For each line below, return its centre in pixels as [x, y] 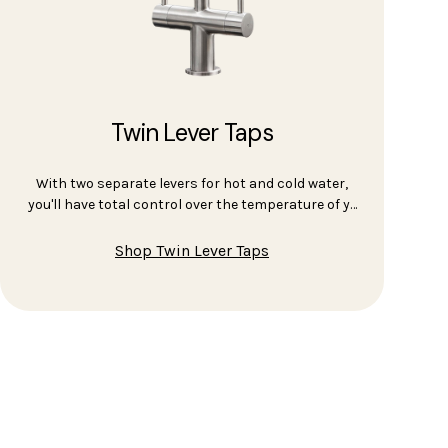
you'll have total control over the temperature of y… [192, 205]
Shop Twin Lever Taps [192, 251]
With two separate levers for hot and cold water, [192, 184]
